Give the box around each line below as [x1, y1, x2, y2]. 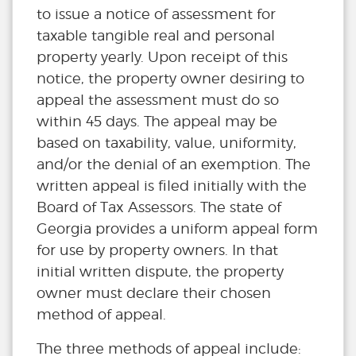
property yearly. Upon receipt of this [37, 48, 288, 66]
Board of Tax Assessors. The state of [37, 199, 281, 216]
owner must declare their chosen [37, 284, 271, 302]
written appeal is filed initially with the [37, 177, 307, 195]
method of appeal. [37, 306, 166, 323]
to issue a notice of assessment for [37, 6, 276, 23]
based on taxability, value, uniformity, [37, 134, 296, 152]
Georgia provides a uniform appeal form [37, 220, 318, 238]
